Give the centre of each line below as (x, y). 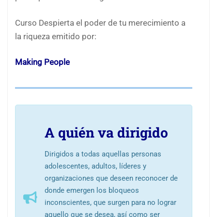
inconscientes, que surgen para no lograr (110, 203)
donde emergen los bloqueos (92, 191)
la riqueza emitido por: (56, 37)
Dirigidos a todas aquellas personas (103, 154)
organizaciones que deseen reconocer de (111, 178)
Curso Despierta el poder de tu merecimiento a (100, 23)
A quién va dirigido (108, 133)
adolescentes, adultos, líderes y (95, 166)
